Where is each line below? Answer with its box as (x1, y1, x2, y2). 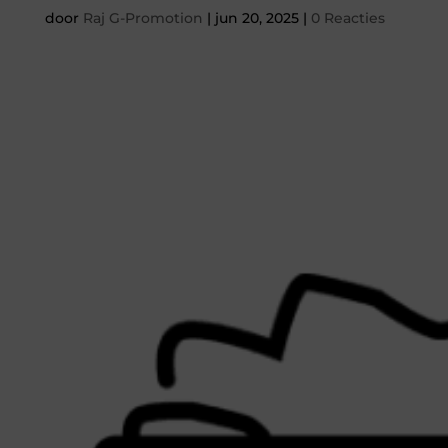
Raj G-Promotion (82, 9, 203, 27)
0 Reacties (310, 9, 385, 27)
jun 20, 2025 (214, 9, 299, 27)
